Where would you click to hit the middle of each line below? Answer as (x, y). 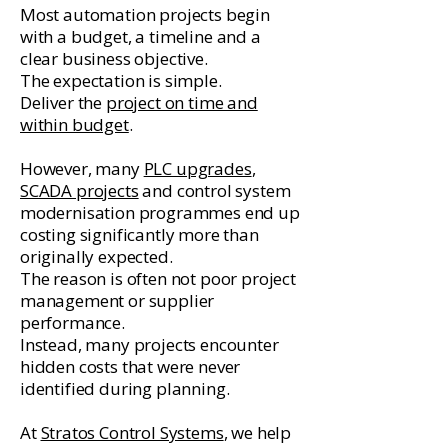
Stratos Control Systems (132, 432)
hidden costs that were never (130, 366)
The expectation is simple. (121, 80)
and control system (214, 190)
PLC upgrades (197, 168)
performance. (72, 322)
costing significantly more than (139, 234)
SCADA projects (79, 190)
